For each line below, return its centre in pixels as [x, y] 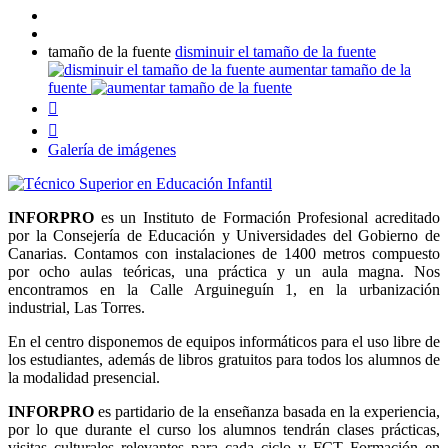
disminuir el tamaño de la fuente [275, 51]
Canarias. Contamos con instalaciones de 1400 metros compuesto [224, 253]
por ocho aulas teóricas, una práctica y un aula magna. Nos [224, 271]
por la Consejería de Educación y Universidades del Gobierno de [224, 235]
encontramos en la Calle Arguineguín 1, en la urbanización [224, 289]
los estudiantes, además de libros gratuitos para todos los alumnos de [224, 359]
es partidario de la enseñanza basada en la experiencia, [267, 411]
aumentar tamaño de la [340, 69]
